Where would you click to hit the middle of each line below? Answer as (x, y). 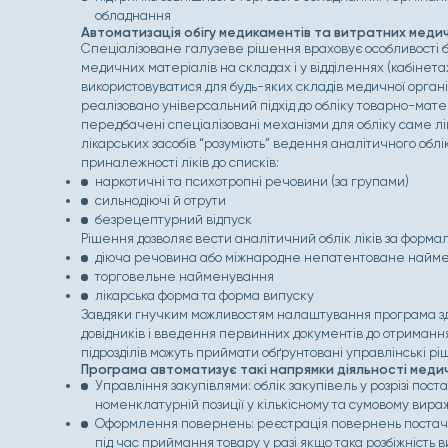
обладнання (132, 15)
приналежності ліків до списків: (180, 162)
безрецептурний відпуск (173, 219)
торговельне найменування (184, 276)
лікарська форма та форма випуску (204, 295)
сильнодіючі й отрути (160, 200)
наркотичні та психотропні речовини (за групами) (251, 181)
